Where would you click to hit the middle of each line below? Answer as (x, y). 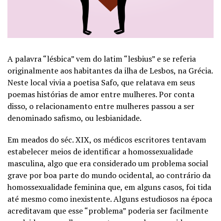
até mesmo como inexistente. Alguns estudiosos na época (110, 199)
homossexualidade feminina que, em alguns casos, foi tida (109, 187)
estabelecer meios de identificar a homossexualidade (100, 151)
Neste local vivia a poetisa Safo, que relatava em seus (101, 82)
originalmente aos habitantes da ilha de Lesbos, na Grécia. (110, 70)
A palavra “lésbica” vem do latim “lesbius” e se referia (102, 58)
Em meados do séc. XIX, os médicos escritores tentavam (107, 139)
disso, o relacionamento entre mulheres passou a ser (101, 106)
